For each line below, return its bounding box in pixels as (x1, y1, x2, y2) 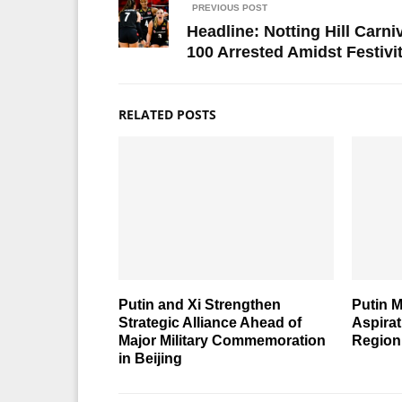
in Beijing (118, 350, 182, 366)
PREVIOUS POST (192, 2, 267, 13)
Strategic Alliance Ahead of (118, 314, 301, 330)
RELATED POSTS (118, 105, 216, 123)
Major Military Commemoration (118, 332, 326, 348)
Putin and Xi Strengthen (118, 296, 281, 312)
